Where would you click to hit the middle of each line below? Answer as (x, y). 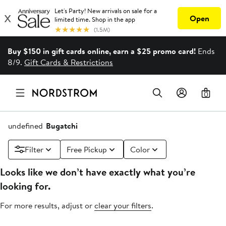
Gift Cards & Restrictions (69, 62)
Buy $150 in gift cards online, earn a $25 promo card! (102, 51)
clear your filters (123, 206)
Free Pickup (87, 150)
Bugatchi (62, 126)
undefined (25, 126)
